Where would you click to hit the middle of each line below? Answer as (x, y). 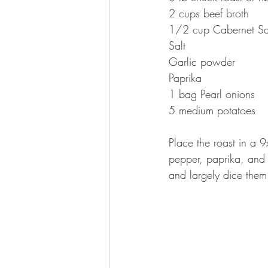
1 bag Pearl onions (212, 94)
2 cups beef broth (209, 13)
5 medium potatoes (212, 110)
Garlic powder (202, 62)
